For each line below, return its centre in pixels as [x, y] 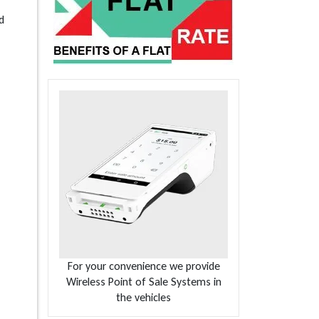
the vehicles [144, 298]
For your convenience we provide [143, 266]
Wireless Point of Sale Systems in [143, 282]
